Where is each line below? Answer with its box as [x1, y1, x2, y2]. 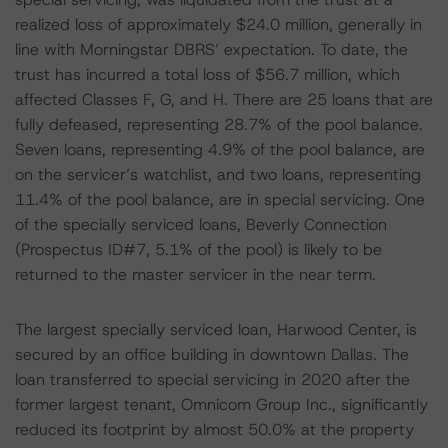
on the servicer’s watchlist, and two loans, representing [15, 164, 421, 185]
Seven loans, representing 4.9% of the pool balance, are [15, 139, 425, 160]
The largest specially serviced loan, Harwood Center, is [15, 319, 417, 340]
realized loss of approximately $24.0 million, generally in [15, 14, 422, 35]
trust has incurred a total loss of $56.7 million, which [15, 64, 400, 85]
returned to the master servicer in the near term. [15, 264, 376, 285]
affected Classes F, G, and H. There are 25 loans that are [15, 89, 433, 110]
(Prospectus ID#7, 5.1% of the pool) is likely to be [15, 239, 382, 260]
